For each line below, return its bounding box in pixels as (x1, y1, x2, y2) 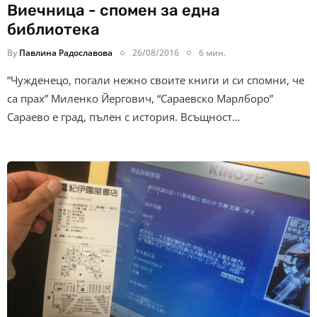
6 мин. (199, 47, 226, 59)
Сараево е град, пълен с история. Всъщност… (7, 110, 241, 125)
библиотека (7, 20, 100, 40)
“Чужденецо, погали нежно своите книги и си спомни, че (7, 73, 304, 88)
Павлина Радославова (19, 47, 113, 59)
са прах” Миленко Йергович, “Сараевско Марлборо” (7, 91, 273, 106)
